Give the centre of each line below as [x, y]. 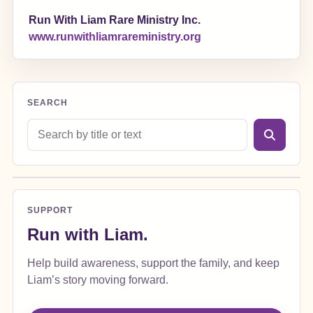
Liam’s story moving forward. [97, 280]
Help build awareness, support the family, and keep [153, 263]
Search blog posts [71, 124]
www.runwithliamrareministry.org [115, 37]
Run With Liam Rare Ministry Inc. [114, 20]
